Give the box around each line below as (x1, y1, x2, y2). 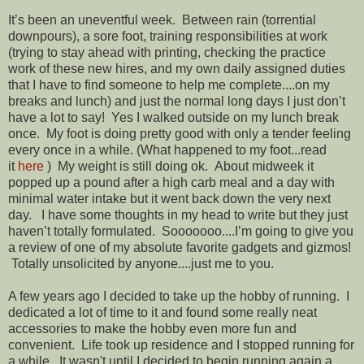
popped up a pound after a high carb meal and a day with (8, 175, 335, 189)
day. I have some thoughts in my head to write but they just (8, 207, 348, 222)
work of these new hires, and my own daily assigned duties (8, 61, 345, 76)
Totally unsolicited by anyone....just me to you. (8, 256, 277, 271)
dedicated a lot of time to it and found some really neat (8, 305, 317, 319)
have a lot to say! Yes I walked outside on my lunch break (8, 110, 339, 124)
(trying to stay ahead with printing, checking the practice (8, 45, 326, 59)
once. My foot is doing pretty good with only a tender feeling (8, 126, 351, 141)
